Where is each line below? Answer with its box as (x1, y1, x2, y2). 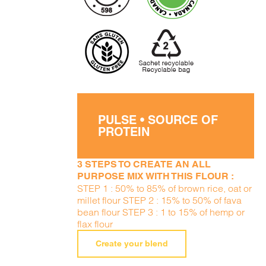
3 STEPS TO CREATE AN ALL (77, 159, 211, 170)
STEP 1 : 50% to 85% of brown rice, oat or (77, 182, 252, 194)
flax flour (77, 218, 113, 230)
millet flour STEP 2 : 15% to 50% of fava (77, 194, 242, 206)
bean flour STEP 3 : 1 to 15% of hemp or (77, 206, 245, 218)
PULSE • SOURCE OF (98, 113, 218, 127)
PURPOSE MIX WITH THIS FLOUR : (77, 170, 235, 182)
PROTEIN (98, 125, 150, 139)
